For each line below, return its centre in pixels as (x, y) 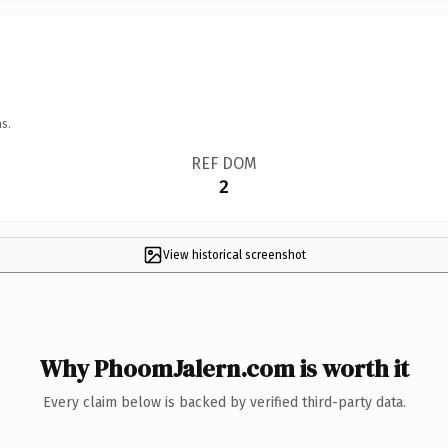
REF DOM (223, 163)
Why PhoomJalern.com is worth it (224, 368)
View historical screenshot (234, 254)
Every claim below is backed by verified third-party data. (224, 402)
